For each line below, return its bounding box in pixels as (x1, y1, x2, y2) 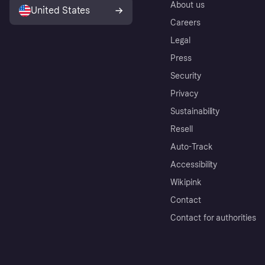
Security (170, 71, 201, 81)
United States (31, 5, 91, 16)
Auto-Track (170, 142, 213, 152)
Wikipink (170, 177, 202, 188)
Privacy (170, 89, 198, 99)
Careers (170, 18, 201, 28)
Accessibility (170, 160, 218, 170)
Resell (170, 124, 193, 134)
